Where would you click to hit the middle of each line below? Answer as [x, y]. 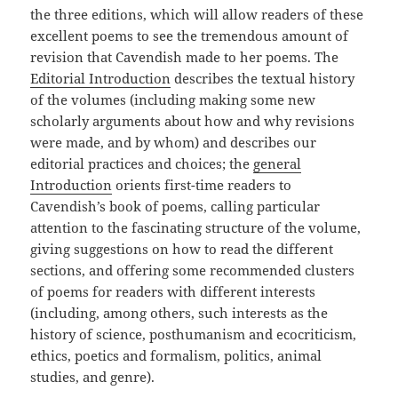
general [278, 164]
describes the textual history [263, 79]
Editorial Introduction [101, 79]
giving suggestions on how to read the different [182, 249]
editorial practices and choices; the [142, 164]
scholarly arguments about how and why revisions [193, 121]
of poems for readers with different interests [173, 292]
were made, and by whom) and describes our [174, 143]
